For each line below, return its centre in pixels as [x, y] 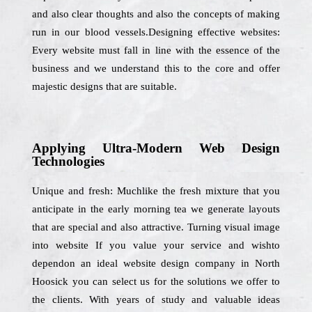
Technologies [68, 161]
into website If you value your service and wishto [156, 245]
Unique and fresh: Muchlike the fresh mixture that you [156, 191]
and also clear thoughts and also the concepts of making [156, 14]
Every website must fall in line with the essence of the [156, 50]
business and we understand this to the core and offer [156, 68]
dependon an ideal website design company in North [156, 263]
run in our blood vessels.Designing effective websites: [156, 32]
